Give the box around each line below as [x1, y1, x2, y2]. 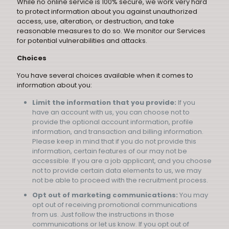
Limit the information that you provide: [32, 98, 176, 107]
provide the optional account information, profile [32, 117, 193, 127]
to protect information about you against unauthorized [17, 7, 197, 16]
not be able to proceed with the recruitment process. [32, 175, 208, 185]
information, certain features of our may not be [32, 146, 187, 156]
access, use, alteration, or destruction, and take [17, 16, 174, 26]
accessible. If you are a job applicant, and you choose [32, 156, 212, 166]
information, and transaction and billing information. [32, 127, 203, 136]
